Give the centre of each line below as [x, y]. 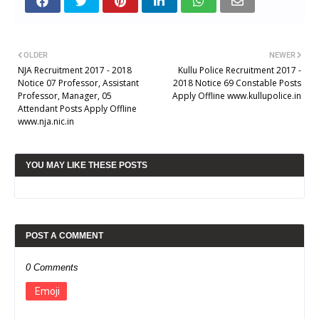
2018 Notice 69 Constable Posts [237, 83]
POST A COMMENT [64, 235]
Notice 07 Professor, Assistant [78, 83]
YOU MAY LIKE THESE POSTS [87, 165]
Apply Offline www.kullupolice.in [237, 95]
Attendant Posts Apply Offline [77, 108]
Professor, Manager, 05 [65, 95]
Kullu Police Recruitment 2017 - [240, 70]
